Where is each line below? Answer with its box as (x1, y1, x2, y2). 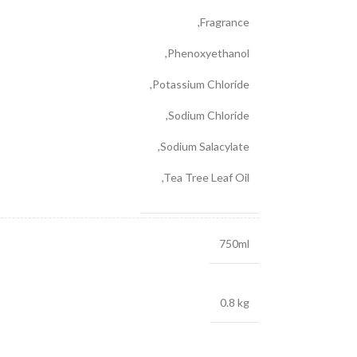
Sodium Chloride (167, 108, 249, 122)
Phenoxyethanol (167, 46, 249, 60)
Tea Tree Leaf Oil (163, 171, 249, 184)
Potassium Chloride (151, 77, 249, 91)
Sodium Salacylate (159, 139, 249, 153)
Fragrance (199, 15, 249, 29)
